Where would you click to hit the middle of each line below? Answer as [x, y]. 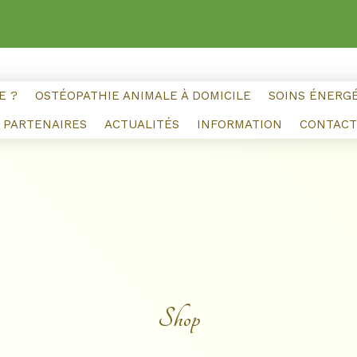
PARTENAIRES [45, 124]
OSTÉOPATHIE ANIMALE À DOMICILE [143, 96]
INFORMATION [239, 124]
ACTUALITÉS [141, 124]
